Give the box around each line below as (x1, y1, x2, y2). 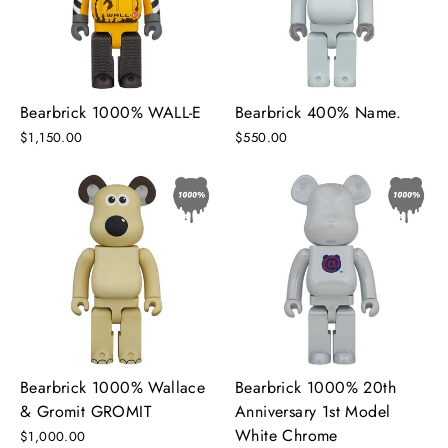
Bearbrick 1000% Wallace (20, 375, 206, 399)
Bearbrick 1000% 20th (235, 375, 396, 399)
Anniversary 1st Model (235, 399, 391, 423)
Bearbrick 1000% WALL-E (20, 100, 202, 124)
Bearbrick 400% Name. (235, 100, 401, 124)
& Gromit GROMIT (20, 399, 152, 423)
